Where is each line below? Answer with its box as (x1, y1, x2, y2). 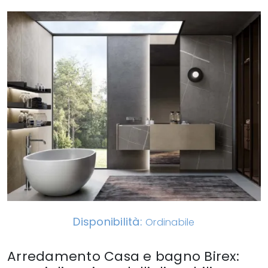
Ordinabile (145, 215, 195, 230)
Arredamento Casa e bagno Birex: (7, 247, 239, 266)
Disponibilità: (73, 214, 146, 230)
